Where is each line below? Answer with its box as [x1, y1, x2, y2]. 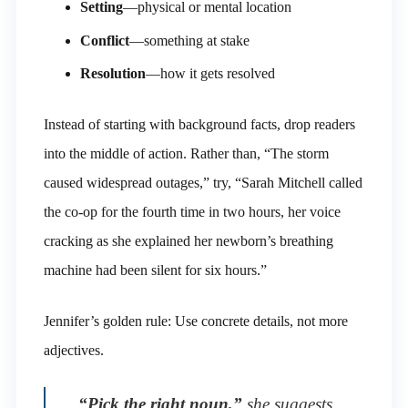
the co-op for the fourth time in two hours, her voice [43, 204, 341, 220]
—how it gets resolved [145, 66, 275, 82]
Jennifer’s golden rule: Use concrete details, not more [43, 313, 348, 330]
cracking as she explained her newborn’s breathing [43, 233, 333, 250]
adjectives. [43, 342, 104, 359]
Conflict [79, 32, 129, 48]
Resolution [79, 66, 146, 82]
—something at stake [128, 32, 250, 48]
